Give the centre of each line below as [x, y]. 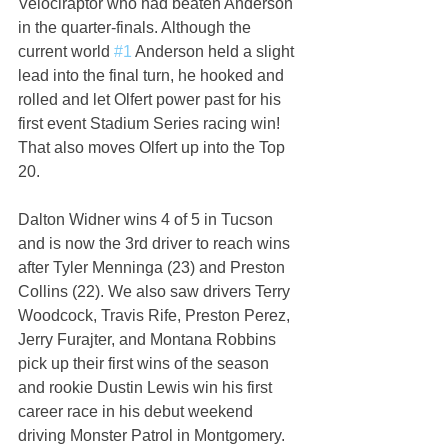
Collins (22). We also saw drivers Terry [156, 292]
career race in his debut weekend [137, 412]
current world [66, 52]
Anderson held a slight [215, 52]
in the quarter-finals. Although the [136, 28]
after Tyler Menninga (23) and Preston [153, 268]
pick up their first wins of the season [145, 364]
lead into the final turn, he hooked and [153, 76]
